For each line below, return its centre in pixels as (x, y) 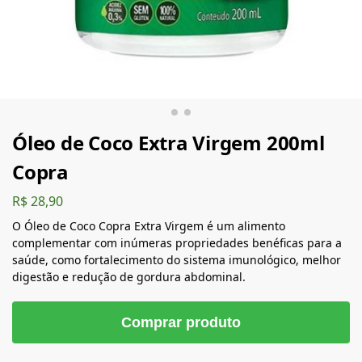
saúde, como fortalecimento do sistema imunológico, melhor (177, 259)
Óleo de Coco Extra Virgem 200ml (168, 143)
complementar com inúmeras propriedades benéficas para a (177, 242)
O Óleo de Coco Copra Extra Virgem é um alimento (149, 225)
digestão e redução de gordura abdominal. (129, 276)
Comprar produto (181, 322)
